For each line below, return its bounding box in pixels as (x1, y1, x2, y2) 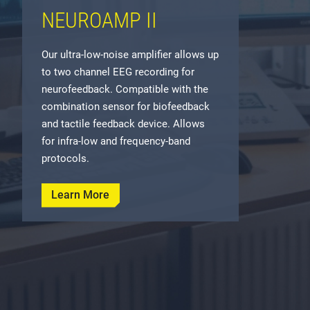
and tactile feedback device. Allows (42, 118, 205, 131)
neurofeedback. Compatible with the (42, 83, 208, 96)
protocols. (42, 152, 89, 165)
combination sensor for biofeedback (42, 100, 210, 113)
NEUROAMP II (42, 8, 157, 34)
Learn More (51, 188, 110, 202)
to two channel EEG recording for (42, 66, 194, 79)
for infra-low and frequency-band (42, 135, 190, 148)
